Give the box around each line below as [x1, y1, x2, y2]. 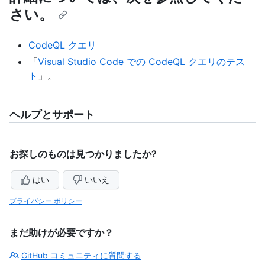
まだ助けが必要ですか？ [9, 227, 114, 239]
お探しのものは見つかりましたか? [9, 148, 157, 160]
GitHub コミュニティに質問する [21, 250, 141, 261]
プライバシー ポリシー [9, 196, 82, 206]
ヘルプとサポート [9, 108, 95, 121]
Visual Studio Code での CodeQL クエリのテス [38, 56, 245, 68]
